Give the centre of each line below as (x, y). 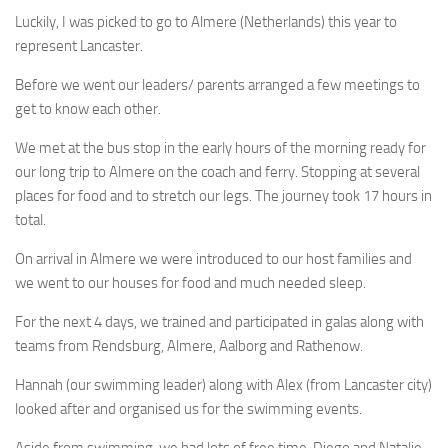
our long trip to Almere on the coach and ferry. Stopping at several (217, 171)
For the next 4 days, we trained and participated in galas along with (219, 321)
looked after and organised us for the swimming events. (188, 408)
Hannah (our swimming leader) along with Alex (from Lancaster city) (223, 384)
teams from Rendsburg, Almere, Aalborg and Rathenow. (189, 345)
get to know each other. (88, 108)
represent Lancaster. (79, 45)
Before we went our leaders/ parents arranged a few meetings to (217, 84)
